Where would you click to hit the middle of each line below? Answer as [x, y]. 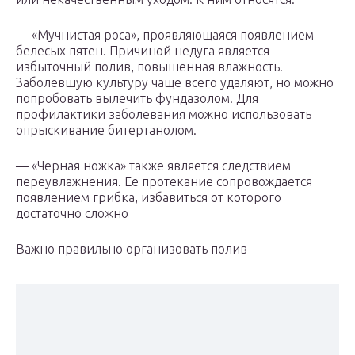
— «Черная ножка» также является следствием [153, 166]
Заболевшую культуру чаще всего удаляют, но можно [175, 83]
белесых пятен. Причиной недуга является [143, 51]
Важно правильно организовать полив [132, 249]
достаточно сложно [72, 214]
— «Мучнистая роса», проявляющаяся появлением [165, 35]
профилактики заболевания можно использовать [164, 115]
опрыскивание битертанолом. [106, 130]
